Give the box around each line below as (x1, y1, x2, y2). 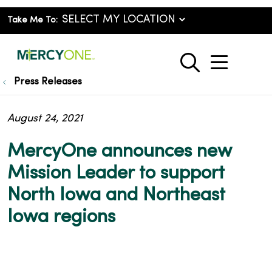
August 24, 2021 (7, 114, 83, 124)
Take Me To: (7, 16, 58, 24)
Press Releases (14, 77, 82, 87)
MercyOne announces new (7, 143, 232, 161)
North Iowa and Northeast (7, 187, 225, 205)
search (189, 59, 248, 78)
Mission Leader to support (7, 165, 225, 183)
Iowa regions (7, 209, 115, 226)
